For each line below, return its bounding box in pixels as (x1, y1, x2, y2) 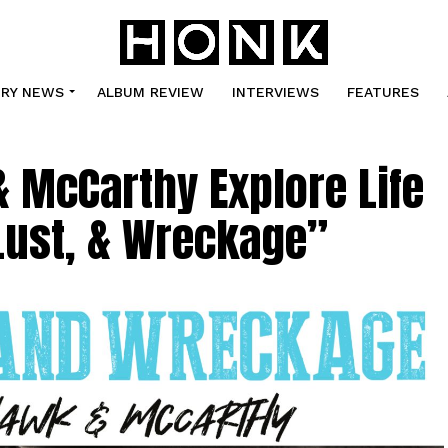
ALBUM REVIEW (96, 84, 204, 100)
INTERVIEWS (231, 84, 319, 100)
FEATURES (346, 84, 419, 100)
